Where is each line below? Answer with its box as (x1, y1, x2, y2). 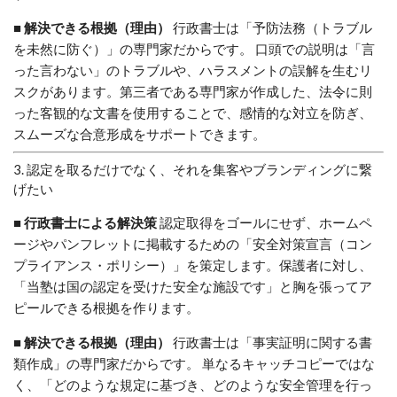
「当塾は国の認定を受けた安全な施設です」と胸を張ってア (13, 278, 372, 295)
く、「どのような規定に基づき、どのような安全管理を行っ (13, 377, 372, 393)
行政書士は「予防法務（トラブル (170, 19, 372, 36)
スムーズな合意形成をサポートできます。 (13, 126, 266, 143)
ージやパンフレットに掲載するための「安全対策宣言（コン (13, 236, 372, 253)
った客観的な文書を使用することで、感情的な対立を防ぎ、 (13, 105, 372, 121)
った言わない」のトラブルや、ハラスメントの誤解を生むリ (13, 62, 372, 79)
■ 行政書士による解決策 (13, 214, 157, 231)
